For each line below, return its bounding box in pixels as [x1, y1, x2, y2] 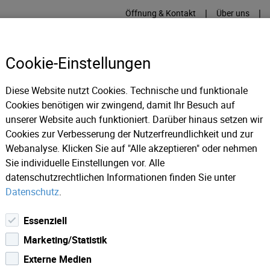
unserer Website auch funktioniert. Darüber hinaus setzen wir [5, 113, 263, 126]
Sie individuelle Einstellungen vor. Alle [5, 156, 165, 169]
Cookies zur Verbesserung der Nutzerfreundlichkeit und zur [5, 127, 253, 140]
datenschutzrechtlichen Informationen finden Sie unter [5, 171, 236, 184]
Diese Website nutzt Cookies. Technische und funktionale [5, 84, 248, 97]
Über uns [216, 7, 250, 19]
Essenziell [24, 214, 67, 227]
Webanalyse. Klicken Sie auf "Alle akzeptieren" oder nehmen [5, 142, 257, 155]
